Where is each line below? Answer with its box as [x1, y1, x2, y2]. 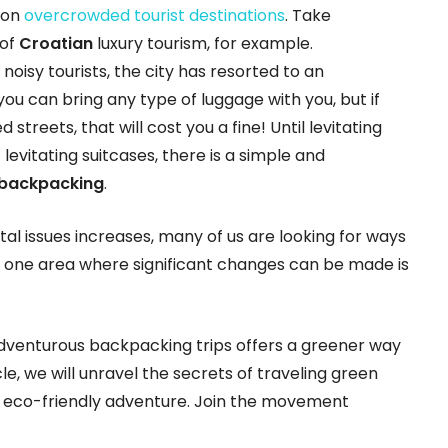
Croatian [19, 31, 93, 55]
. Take [285, 3, 331, 27]
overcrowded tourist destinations [24, 3, 285, 27]
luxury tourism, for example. [93, 31, 313, 55]
